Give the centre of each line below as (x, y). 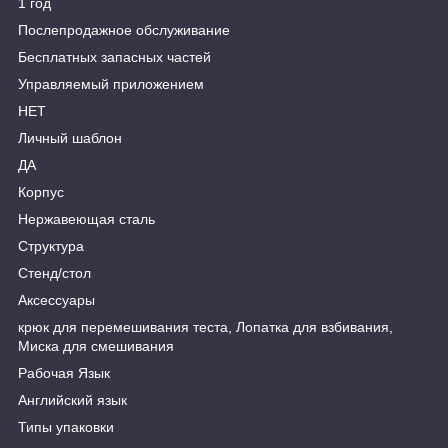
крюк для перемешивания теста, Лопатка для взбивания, (205, 327)
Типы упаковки (66, 427)
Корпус (41, 192)
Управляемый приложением (111, 84)
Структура (51, 246)
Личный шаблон (70, 138)
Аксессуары (56, 300)
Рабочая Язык (64, 373)
